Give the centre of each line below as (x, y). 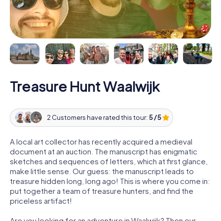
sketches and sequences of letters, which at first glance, (109, 161)
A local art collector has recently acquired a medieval (101, 141)
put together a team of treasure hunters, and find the (102, 190)
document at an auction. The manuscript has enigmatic (104, 151)
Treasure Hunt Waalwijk (85, 86)
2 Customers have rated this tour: (98, 118)
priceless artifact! (41, 200)
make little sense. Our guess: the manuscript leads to (102, 171)
